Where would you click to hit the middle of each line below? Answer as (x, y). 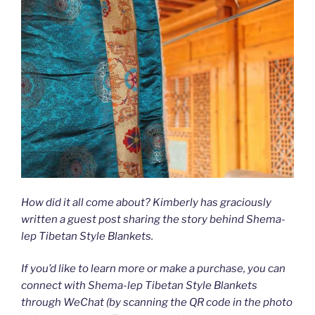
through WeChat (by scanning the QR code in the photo (157, 303)
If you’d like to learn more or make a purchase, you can (153, 269)
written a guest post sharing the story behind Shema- (153, 219)
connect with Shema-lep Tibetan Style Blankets (139, 286)
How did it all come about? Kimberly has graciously (146, 202)
